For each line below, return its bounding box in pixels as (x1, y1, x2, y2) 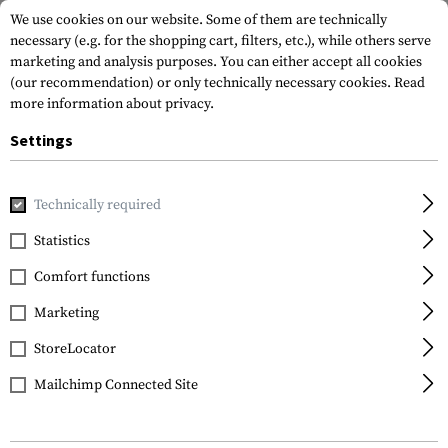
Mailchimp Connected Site (34, 376, 198, 394)
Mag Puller (310, 188, 384, 208)
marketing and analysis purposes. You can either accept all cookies (10, 53, 422, 71)
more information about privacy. (10, 95, 214, 113)
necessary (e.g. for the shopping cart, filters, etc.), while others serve (10, 32, 431, 50)
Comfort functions (34, 268, 150, 286)
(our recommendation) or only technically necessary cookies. (10, 74, 394, 92)
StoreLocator (34, 340, 116, 358)
